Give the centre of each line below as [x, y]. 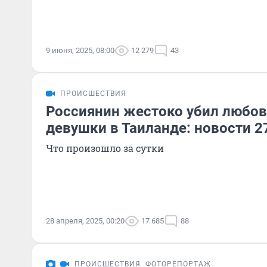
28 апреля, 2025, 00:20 [85, 221]
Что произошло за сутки [105, 148]
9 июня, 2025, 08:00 [80, 50]
